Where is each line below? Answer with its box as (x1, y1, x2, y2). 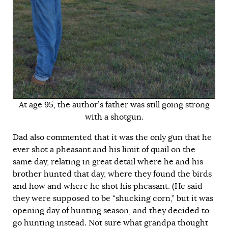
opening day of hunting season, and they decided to (13, 205, 209, 216)
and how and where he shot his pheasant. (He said (13, 181, 203, 191)
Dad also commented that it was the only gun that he (13, 132, 212, 142)
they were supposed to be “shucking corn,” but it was (13, 193, 213, 204)
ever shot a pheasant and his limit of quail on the (13, 144, 195, 155)
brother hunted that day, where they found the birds (13, 168, 212, 179)
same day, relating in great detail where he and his (13, 156, 203, 167)
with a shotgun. (84, 111, 144, 122)
